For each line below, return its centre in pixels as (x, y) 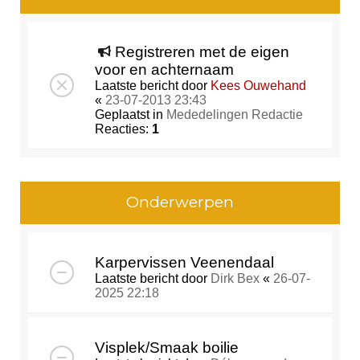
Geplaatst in (131, 115)
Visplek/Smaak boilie (167, 348)
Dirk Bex (235, 279)
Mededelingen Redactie (235, 115)
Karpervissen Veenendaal (184, 263)
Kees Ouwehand (258, 86)
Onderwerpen (180, 202)
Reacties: (123, 129)
